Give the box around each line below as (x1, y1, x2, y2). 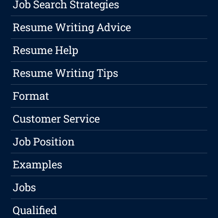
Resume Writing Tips (13, 66, 119, 80)
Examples (13, 157, 63, 172)
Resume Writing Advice (13, 20, 131, 35)
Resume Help (13, 43, 79, 57)
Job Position (13, 134, 75, 149)
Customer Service (13, 111, 100, 126)
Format (13, 89, 50, 103)
